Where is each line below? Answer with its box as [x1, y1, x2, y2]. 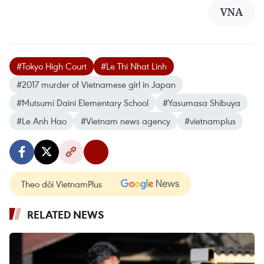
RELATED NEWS [27, 207, 104, 222]
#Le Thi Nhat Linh [101, 60, 167, 72]
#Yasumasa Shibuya [163, 96, 240, 108]
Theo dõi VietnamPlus [21, 177, 102, 190]
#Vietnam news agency [81, 114, 170, 127]
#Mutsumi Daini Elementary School [16, 96, 148, 108]
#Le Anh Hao [16, 114, 67, 127]
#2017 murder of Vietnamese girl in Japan [16, 78, 176, 90]
